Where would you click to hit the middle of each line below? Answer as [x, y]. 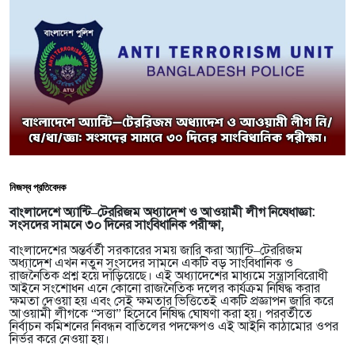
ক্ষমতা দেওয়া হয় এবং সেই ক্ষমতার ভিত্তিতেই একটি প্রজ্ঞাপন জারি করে [172, 302]
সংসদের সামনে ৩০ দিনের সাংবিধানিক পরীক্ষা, [116, 225]
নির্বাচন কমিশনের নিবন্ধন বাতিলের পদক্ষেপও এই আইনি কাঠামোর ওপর [174, 327]
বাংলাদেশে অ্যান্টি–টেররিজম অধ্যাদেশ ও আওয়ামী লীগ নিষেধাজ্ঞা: [162, 213]
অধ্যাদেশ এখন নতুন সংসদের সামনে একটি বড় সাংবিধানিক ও [151, 263]
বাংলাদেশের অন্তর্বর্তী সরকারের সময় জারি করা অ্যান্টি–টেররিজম [156, 251]
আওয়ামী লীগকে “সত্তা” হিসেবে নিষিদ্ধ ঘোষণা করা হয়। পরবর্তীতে [161, 314]
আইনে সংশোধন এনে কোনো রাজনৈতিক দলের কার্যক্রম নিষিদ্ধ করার [165, 289]
